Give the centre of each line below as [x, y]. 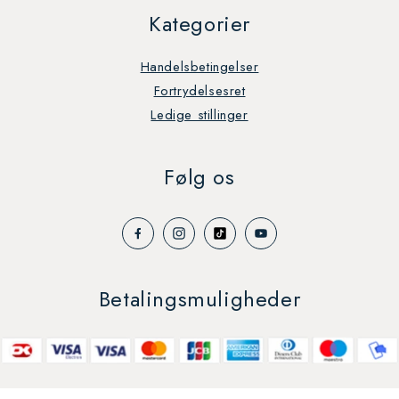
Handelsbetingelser [199, 67]
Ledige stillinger [199, 115]
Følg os [199, 177]
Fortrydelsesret [199, 91]
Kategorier [199, 24]
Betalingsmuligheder [199, 299]
